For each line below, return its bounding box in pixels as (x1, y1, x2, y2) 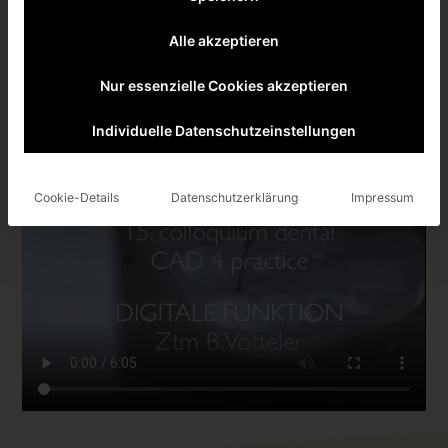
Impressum (350, 190, 414, 206)
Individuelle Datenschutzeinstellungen (92, 122, 356, 140)
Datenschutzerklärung (171, 190, 299, 206)
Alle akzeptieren (169, 32, 279, 50)
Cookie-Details (34, 190, 120, 206)
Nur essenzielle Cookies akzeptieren (100, 77, 348, 95)
